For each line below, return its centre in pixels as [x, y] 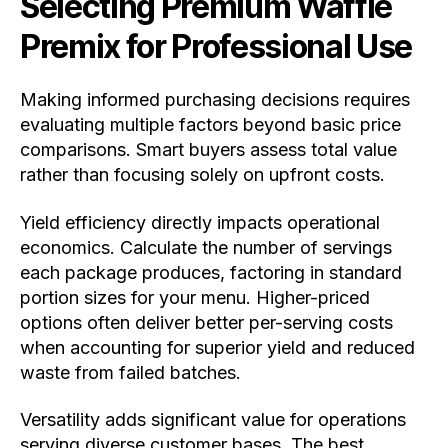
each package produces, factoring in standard [211, 272]
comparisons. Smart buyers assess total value [208, 150]
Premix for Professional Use [216, 47]
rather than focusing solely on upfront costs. [202, 175]
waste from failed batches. [130, 372]
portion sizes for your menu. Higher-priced [195, 297]
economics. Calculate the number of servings [206, 247]
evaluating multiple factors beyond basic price [210, 125]
